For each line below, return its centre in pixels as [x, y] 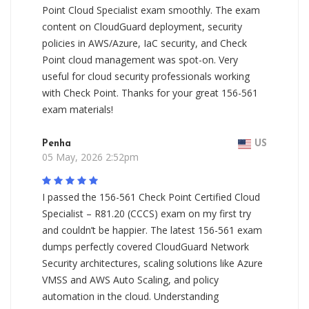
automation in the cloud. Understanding [130, 296]
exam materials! [78, 109]
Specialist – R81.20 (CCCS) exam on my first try [147, 213]
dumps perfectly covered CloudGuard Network [146, 247]
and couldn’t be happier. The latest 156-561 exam [152, 230]
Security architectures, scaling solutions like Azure [152, 263]
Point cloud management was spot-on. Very [140, 60]
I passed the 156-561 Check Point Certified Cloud [151, 197]
